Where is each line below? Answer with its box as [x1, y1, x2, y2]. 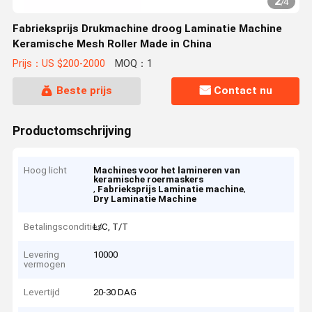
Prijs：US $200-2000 [12, 58, 105, 70]
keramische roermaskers [93, 174, 204, 185]
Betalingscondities [24, 221, 103, 232]
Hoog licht [24, 165, 68, 176]
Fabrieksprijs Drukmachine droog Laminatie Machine [12, 22, 282, 35]
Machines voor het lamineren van [93, 165, 241, 176]
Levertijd [24, 287, 61, 298]
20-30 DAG [93, 287, 137, 298]
